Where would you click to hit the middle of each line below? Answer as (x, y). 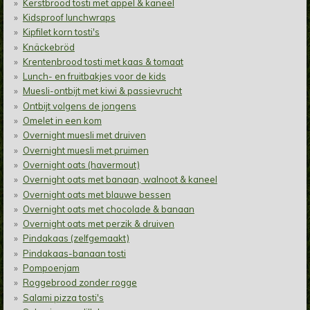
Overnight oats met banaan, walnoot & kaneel (120, 180)
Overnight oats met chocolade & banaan (108, 209)
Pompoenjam (51, 268)
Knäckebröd (48, 47)
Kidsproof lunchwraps (69, 17)
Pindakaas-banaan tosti (74, 253)
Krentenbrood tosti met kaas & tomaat (103, 61)
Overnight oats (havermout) (81, 164)
